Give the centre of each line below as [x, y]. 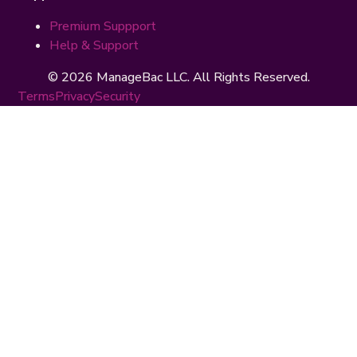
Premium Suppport [103, 27]
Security [118, 97]
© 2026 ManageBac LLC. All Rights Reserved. [178, 78]
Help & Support [94, 46]
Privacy [75, 97]
